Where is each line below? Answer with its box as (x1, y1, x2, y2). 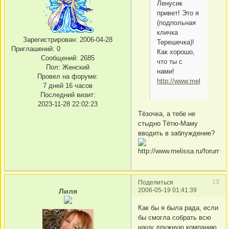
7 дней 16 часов (43, 82, 93, 90)
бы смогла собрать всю (138, 214, 211, 222)
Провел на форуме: (37, 73, 98, 81)
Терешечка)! (157, 38, 195, 46)
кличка (157, 28, 178, 36)
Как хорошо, (157, 48, 195, 56)
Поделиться (138, 178, 173, 186)
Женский (60, 63, 89, 72)
